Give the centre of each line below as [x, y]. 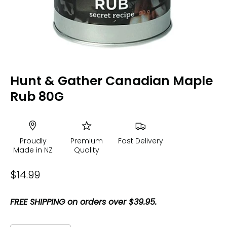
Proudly [33, 141]
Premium [87, 141]
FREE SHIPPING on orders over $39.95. [83, 202]
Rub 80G [37, 97]
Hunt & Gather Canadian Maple [111, 81]
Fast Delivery [140, 141]
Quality [87, 150]
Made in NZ [33, 150]
